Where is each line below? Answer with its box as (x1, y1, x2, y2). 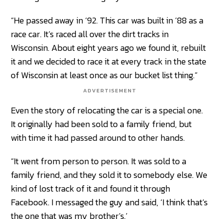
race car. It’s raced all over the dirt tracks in (11, 27, 169, 41)
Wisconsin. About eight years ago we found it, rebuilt (11, 41, 206, 55)
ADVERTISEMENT (83, 87, 136, 95)
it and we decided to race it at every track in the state (11, 55, 207, 68)
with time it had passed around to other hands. (11, 131, 185, 145)
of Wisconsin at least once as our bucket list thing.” (11, 68, 198, 82)
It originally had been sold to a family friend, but (11, 117, 192, 131)
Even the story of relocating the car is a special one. (11, 104, 203, 117)
